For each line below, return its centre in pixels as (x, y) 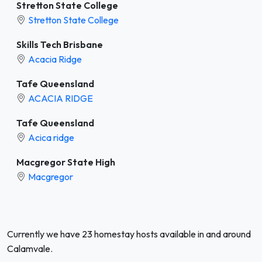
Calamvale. (30, 248)
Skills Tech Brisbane (60, 44)
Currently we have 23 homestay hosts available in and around (129, 234)
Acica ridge (51, 137)
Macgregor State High (66, 162)
